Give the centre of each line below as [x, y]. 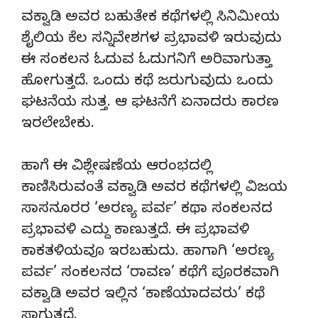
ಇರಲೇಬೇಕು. [58, 125]
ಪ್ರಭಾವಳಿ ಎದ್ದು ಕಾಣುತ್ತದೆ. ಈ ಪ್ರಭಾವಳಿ [135, 231]
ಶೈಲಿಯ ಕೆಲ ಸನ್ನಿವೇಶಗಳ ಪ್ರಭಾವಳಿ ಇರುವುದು [152, 40]
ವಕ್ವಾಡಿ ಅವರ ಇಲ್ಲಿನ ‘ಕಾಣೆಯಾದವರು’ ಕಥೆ [143, 295]
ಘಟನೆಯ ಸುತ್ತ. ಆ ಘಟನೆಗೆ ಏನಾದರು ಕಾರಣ [150, 104]
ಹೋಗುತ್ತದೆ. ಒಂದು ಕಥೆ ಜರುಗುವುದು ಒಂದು [147, 82]
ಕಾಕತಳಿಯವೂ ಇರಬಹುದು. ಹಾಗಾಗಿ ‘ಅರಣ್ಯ [148, 253]
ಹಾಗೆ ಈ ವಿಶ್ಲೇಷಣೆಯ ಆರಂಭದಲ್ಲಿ [117, 168]
